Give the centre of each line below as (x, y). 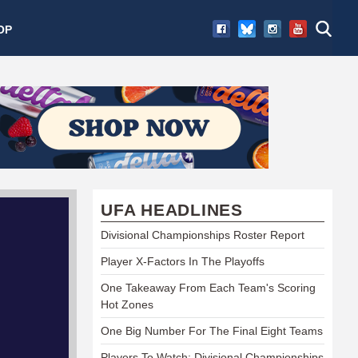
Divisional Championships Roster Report (203, 235)
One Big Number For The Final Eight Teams (212, 330)
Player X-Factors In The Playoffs (183, 261)
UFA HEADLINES (172, 209)
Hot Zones (127, 304)
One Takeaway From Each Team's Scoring (208, 287)
